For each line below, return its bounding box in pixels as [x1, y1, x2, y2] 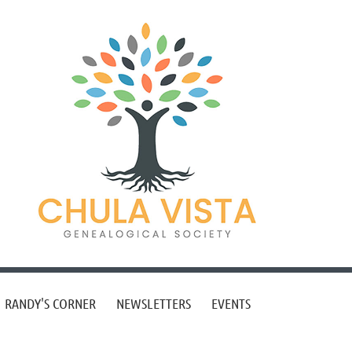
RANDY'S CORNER [5, 295, 96, 312]
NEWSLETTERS [116, 295, 191, 312]
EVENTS [211, 295, 251, 312]
